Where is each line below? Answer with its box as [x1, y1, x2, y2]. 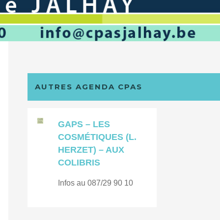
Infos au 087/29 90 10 [58, 178, 134, 187]
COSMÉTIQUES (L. [58, 132, 137, 142]
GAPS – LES [58, 119, 110, 129]
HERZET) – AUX [58, 144, 125, 155]
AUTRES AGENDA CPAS [35, 82, 143, 91]
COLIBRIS [58, 157, 101, 167]
